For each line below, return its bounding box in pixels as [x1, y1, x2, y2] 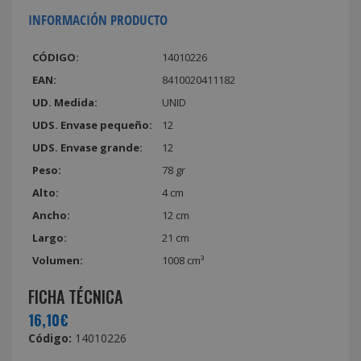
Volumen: [32, 252, 83, 268]
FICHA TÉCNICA [28, 284, 122, 309]
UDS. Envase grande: [32, 139, 143, 155]
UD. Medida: [32, 94, 98, 110]
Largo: [32, 230, 67, 245]
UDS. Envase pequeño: [32, 117, 152, 132]
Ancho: [32, 207, 70, 222]
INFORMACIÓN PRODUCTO [28, 10, 168, 29]
